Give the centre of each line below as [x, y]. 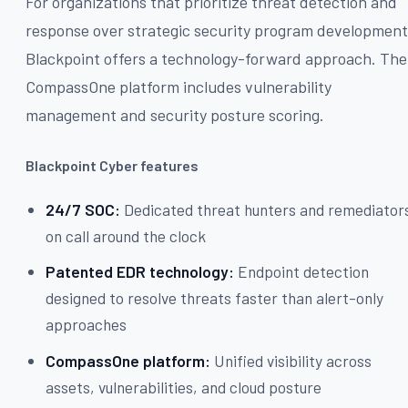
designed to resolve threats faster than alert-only [215, 298]
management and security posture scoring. [175, 114]
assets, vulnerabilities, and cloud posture [184, 387]
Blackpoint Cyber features [112, 165]
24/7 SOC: [83, 209]
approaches [87, 325]
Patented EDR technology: [140, 272]
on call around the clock [126, 235]
